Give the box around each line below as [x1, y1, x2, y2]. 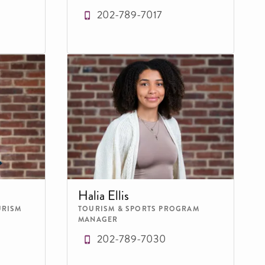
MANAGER [78, 214, 118, 225]
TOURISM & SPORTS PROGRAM [78, 203, 199, 214]
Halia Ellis [78, 186, 129, 205]
